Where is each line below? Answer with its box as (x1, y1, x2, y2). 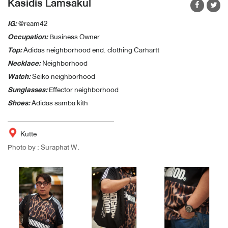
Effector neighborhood (47, 83, 119, 96)
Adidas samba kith (30, 96, 88, 109)
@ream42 (18, 17, 48, 30)
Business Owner (48, 30, 100, 43)
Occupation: (8, 30, 48, 43)
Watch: (8, 70, 31, 82)
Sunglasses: (8, 83, 47, 96)
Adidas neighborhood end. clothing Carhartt (22, 43, 159, 56)
